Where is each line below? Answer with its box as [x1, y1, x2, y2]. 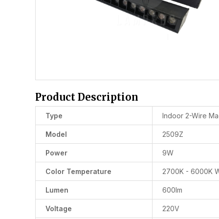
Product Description [35, 91, 138, 104]
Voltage [45, 204, 72, 213]
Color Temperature [45, 167, 111, 176]
